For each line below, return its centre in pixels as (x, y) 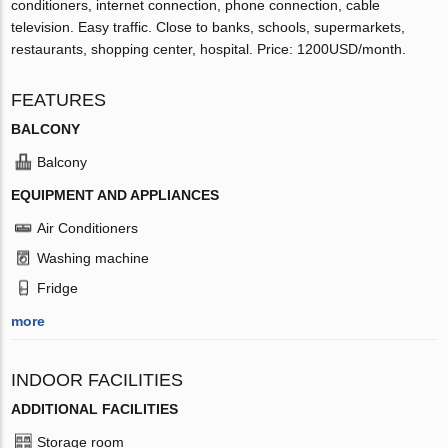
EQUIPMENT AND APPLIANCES (115, 194)
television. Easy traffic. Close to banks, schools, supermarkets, (208, 26)
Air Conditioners (88, 227)
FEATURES (59, 99)
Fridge (58, 287)
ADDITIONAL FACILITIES (95, 408)
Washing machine (93, 257)
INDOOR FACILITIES (97, 379)
